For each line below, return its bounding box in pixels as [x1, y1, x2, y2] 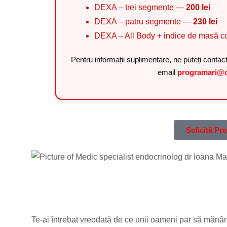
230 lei [193, 17, 217, 26]
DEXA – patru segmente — [94, 17, 193, 26]
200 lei [185, 3, 210, 12]
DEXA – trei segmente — [94, 3, 186, 12]
